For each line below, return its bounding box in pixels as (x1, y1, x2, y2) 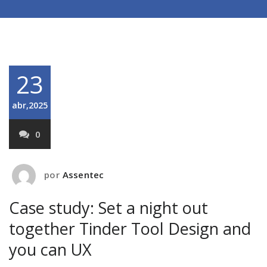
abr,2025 (12, 100, 48, 111)
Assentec (62, 169, 104, 181)
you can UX (9, 238, 92, 260)
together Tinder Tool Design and (9, 218, 251, 240)
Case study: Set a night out (9, 197, 208, 219)
